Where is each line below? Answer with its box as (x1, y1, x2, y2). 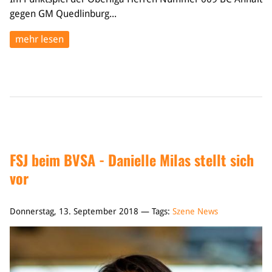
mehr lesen (15, 33, 64, 45)
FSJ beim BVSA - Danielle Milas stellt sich (10, 149, 254, 171)
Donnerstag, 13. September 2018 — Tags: (10, 206, 172, 216)
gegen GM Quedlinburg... (10, 8, 117, 19)
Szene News (172, 206, 218, 216)
